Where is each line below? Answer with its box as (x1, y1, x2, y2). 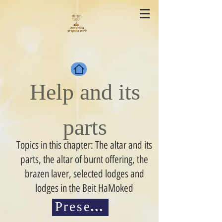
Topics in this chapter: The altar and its (16, 139, 152, 151)
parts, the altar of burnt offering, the (20, 153, 148, 166)
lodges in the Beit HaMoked (35, 182, 133, 194)
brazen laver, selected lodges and (24, 167, 144, 180)
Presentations (55, 201, 146, 215)
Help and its (29, 84, 140, 107)
